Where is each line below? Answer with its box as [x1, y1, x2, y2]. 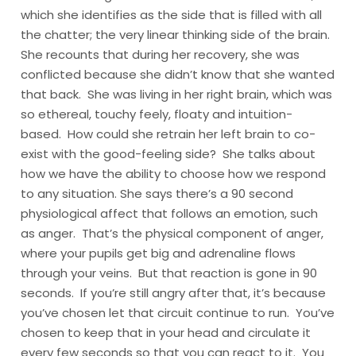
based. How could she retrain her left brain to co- [21, 126, 316, 142]
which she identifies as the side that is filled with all [21, 6, 323, 23]
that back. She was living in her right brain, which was [21, 86, 333, 103]
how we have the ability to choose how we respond [21, 165, 327, 182]
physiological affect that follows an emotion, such [21, 205, 319, 222]
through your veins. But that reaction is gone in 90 [21, 265, 318, 281]
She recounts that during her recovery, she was [21, 46, 300, 63]
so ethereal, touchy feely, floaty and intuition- [21, 106, 293, 122]
